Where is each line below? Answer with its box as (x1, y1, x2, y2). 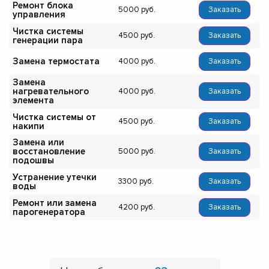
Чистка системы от (13, 111, 96, 122)
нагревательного (13, 86, 89, 97)
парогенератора (13, 206, 85, 217)
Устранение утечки (13, 171, 97, 183)
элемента (13, 95, 54, 106)
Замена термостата (13, 56, 100, 67)
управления (13, 8, 65, 20)
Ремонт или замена (13, 197, 97, 208)
